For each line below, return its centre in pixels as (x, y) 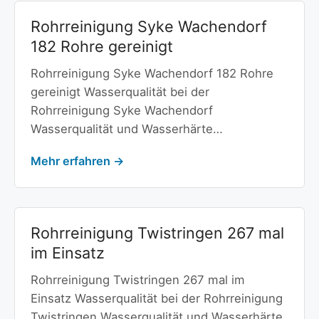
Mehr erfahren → (77, 161)
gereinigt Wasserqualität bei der (120, 92)
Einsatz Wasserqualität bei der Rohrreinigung (156, 298)
